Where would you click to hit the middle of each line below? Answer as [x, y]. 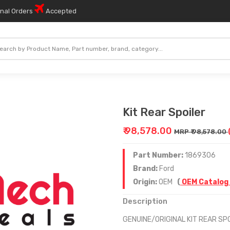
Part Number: [159, 155]
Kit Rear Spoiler [164, 112]
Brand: [146, 169]
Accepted [60, 11]
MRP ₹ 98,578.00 [201, 132]
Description [145, 201]
